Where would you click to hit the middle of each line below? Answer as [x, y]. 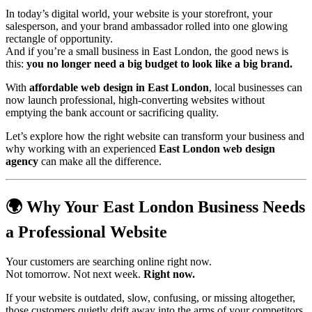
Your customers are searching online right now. [109, 262]
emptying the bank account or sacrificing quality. [112, 113]
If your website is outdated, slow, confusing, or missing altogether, [150, 298]
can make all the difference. [100, 162]
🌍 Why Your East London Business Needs [155, 207]
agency [22, 162]
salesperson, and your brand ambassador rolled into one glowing [147, 26]
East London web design [217, 149]
